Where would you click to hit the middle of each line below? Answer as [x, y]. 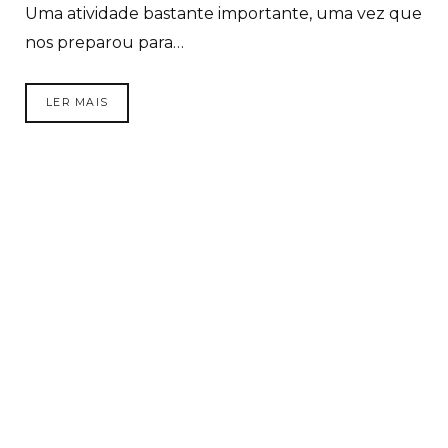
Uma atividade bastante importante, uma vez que [223, 13]
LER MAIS [77, 102]
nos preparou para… [104, 42]
